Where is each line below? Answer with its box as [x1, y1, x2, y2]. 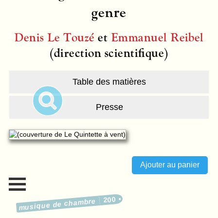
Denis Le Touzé [14, 30, 95, 45]
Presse [95, 102, 123, 112]
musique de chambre [18, 197, 96, 212]
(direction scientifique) [50, 45, 168, 61]
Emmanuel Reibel [110, 30, 204, 45]
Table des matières [73, 77, 146, 87]
